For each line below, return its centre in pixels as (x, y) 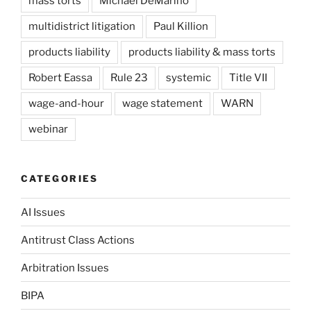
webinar (48, 129)
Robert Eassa (60, 77)
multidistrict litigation (82, 26)
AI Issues (43, 212)
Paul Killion (181, 26)
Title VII (248, 77)
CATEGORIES (60, 178)
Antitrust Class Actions (78, 240)
